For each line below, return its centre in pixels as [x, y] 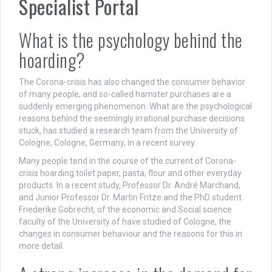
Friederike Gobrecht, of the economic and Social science [125, 210]
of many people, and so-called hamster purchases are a [125, 94]
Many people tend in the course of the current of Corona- [127, 161]
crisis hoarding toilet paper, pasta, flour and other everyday [130, 173]
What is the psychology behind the [131, 40]
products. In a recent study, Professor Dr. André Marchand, [130, 185]
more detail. [42, 246]
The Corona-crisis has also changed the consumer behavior [132, 82]
